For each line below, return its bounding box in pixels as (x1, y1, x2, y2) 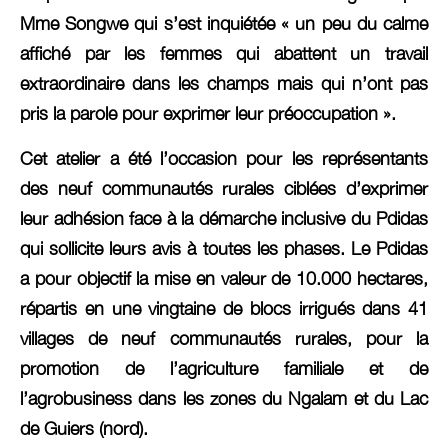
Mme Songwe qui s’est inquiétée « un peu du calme (20, 13, 428, 35)
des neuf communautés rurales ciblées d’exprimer (20, 177, 428, 199)
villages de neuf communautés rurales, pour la (20, 327, 428, 349)
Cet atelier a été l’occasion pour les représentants (20, 147, 428, 169)
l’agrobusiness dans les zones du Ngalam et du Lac (20, 387, 428, 409)
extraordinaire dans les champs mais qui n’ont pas (20, 73, 428, 95)
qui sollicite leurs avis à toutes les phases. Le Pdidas (20, 237, 428, 259)
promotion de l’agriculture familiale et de (20, 357, 428, 379)
